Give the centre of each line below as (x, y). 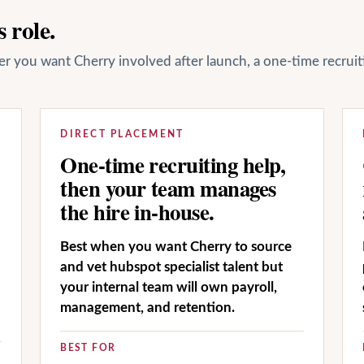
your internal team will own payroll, (169, 287)
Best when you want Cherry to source (176, 247)
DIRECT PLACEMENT (122, 134)
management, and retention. (148, 308)
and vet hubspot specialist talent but (172, 267)
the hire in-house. (137, 212)
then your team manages (168, 188)
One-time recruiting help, (173, 165)
